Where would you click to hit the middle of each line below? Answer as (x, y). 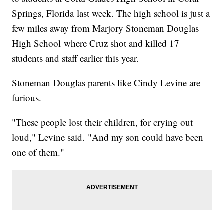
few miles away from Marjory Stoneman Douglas (106, 28)
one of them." (38, 152)
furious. (27, 98)
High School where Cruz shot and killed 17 (96, 43)
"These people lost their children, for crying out (103, 122)
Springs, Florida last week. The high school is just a (111, 13)
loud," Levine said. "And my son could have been (108, 137)
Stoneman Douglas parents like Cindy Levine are (106, 83)
